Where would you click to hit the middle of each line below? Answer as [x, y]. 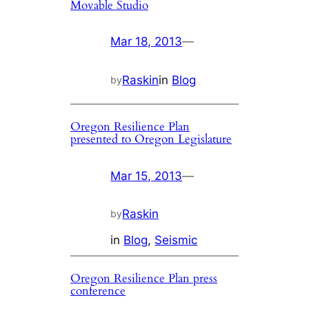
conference [98, 291]
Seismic [176, 240]
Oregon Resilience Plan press [144, 279]
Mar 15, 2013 [147, 176]
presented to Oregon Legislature [151, 139]
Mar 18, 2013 [147, 42]
